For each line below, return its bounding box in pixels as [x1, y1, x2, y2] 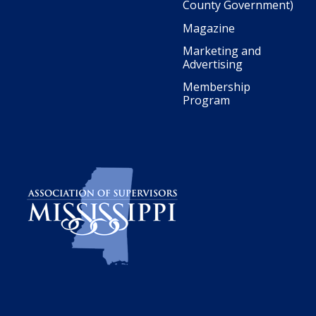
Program [183, 92, 230, 108]
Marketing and [183, 42, 261, 59]
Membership [183, 78, 250, 95]
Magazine [183, 20, 235, 36]
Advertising [183, 56, 243, 72]
